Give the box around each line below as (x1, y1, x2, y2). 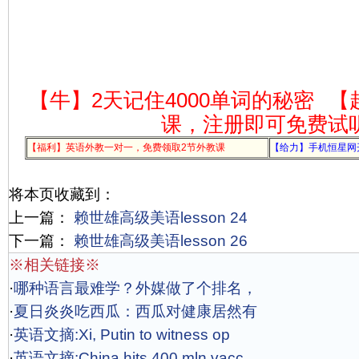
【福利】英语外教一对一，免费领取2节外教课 (27, 142, 225, 153)
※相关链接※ (9, 256, 100, 273)
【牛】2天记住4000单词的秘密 (28, 89, 314, 111)
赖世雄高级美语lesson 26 (70, 232, 248, 249)
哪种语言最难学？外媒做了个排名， (14, 280, 257, 296)
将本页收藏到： (9, 186, 115, 203)
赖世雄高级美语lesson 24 (70, 209, 248, 226)
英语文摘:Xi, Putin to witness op (14, 326, 230, 343)
